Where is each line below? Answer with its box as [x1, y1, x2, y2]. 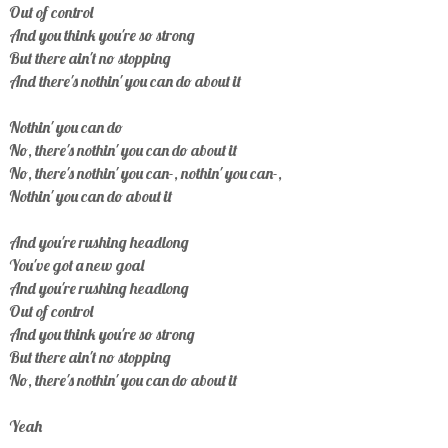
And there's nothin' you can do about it [8, 71, 241, 92]
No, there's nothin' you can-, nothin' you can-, [8, 163, 282, 184]
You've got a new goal [8, 255, 144, 276]
